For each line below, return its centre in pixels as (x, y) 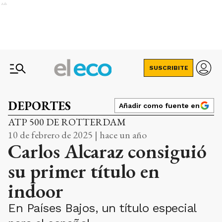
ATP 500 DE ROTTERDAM (67, 122)
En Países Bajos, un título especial (102, 208)
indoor (36, 191)
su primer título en (84, 171)
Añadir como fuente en (159, 106)
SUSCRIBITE (168, 68)
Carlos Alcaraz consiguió (107, 151)
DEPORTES (39, 106)
